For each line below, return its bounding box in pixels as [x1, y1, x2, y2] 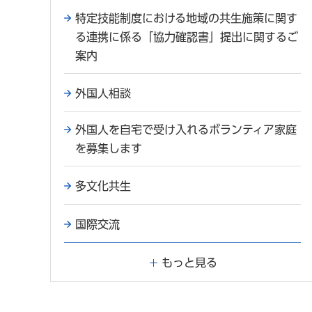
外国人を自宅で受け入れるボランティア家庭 [75, 124, 297, 136]
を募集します [75, 143, 142, 155]
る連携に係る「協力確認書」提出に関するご [75, 31, 298, 43]
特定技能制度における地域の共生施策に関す [75, 13, 297, 24]
